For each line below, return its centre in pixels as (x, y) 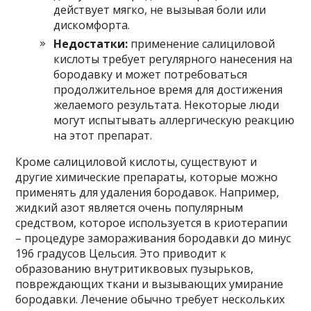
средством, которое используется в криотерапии (152, 222)
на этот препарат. (103, 135)
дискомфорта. (92, 25)
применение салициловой (202, 43)
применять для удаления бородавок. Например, (148, 192)
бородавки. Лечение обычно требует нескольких (150, 299)
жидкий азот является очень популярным (129, 207)
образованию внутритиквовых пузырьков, (135, 268)
